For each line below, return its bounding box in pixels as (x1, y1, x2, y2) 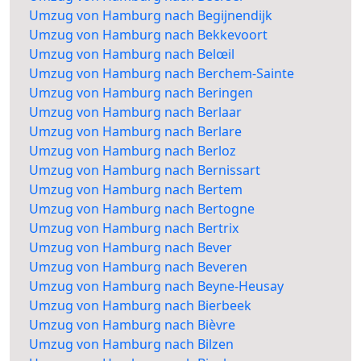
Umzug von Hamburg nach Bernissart (29, 161, 260, 180)
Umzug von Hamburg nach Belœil (29, 45, 234, 64)
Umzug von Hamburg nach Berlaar (29, 103, 242, 122)
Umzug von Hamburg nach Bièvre (29, 316, 235, 334)
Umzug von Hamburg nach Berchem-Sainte (29, 64, 294, 83)
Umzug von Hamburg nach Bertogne (29, 200, 255, 218)
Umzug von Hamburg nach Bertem (29, 180, 243, 199)
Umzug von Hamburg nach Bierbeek (29, 297, 251, 315)
